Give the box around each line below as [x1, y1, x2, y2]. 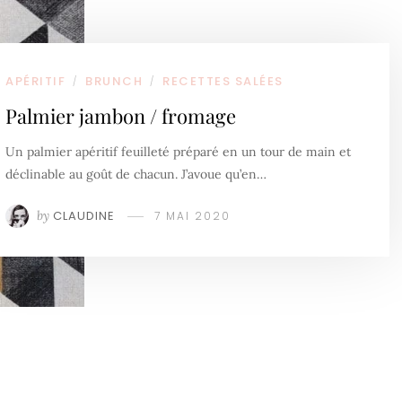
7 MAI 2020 [154, 207, 231, 223]
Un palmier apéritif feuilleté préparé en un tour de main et [5, 143, 351, 160]
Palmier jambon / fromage [5, 101, 236, 129]
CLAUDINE [53, 206, 115, 224]
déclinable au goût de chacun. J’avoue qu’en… [5, 165, 267, 182]
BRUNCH [85, 72, 143, 90]
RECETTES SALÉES [162, 72, 284, 90]
